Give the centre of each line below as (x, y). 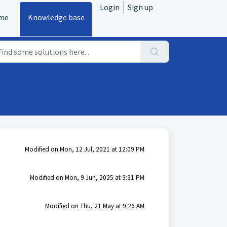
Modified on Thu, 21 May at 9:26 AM (94, 206)
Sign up (140, 7)
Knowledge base (56, 17)
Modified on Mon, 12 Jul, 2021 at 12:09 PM (84, 149)
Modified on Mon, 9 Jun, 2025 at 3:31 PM (87, 178)
